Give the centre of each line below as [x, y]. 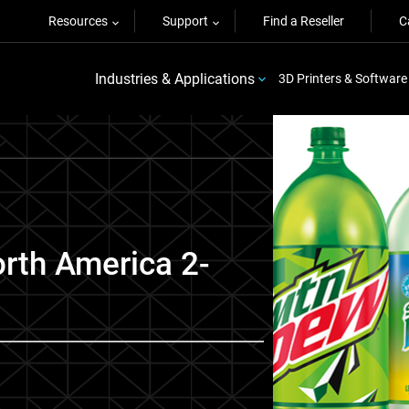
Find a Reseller [304, 21]
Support [185, 21]
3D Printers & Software [342, 79]
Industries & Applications [174, 79]
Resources [78, 21]
